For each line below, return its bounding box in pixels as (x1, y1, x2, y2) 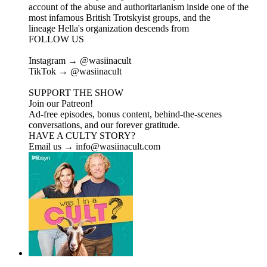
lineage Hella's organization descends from (29, 23, 189, 34)
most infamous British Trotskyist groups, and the (29, 13, 210, 23)
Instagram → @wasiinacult (29, 55, 131, 66)
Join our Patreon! (29, 98, 93, 109)
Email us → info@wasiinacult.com (29, 141, 160, 152)
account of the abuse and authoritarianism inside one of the (29, 2, 249, 13)
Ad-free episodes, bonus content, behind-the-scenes (29, 109, 222, 120)
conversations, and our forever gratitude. (29, 120, 180, 131)
